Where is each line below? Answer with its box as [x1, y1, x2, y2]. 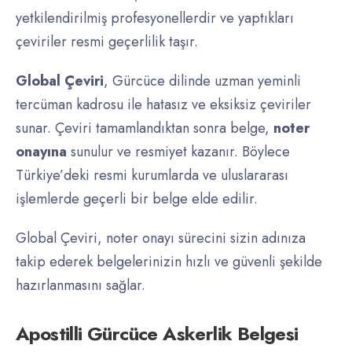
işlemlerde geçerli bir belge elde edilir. [16, 189, 258, 210]
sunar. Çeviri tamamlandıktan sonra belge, [16, 118, 273, 139]
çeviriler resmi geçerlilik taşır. [16, 31, 198, 53]
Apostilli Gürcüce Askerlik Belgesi [16, 320, 299, 348]
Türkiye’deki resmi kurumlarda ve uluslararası [16, 165, 288, 186]
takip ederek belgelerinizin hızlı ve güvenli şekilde [16, 251, 322, 273]
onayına [16, 141, 67, 163]
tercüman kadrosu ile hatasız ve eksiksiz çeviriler [16, 94, 311, 115]
